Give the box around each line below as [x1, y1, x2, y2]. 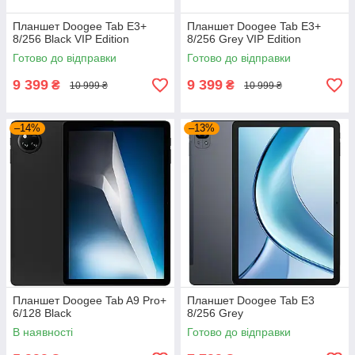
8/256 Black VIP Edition [13, 32, 129, 46]
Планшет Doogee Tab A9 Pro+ [13, 294, 166, 307]
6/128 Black [13, 307, 71, 320]
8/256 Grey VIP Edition [187, 32, 301, 46]
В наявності [13, 326, 73, 339]
